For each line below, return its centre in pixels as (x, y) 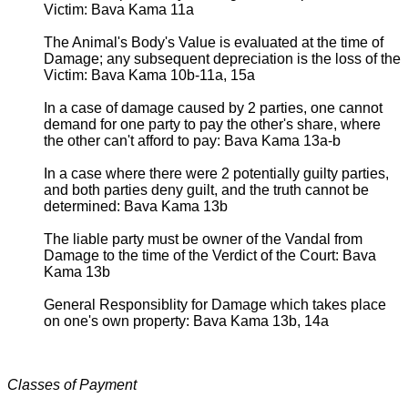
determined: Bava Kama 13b (136, 206)
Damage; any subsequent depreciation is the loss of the (222, 58)
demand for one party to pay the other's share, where (212, 124)
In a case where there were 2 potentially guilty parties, (216, 173)
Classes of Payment (72, 384)
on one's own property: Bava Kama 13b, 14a (186, 321)
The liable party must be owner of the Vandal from (203, 239)
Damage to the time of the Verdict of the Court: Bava (210, 255)
